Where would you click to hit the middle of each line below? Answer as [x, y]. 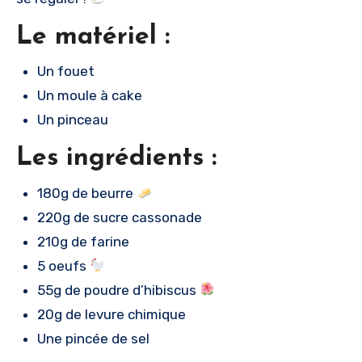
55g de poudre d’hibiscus [118, 290]
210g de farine [83, 241]
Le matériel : [93, 37]
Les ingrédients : [116, 158]
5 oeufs [63, 265]
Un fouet [66, 71]
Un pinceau [73, 120]
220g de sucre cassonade [120, 217]
